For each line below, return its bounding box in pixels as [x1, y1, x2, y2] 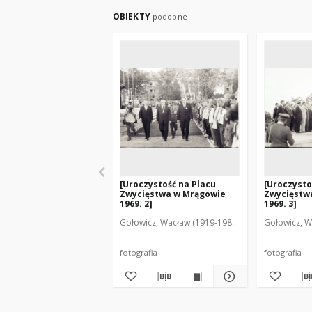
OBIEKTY [113, 10, 153, 22]
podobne [152, 11, 187, 22]
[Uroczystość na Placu [120, 178, 216, 190]
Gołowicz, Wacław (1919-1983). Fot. [120, 217, 258, 228]
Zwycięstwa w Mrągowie [120, 188, 226, 200]
